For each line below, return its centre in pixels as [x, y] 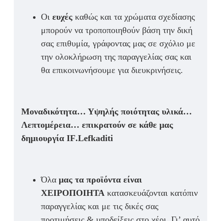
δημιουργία [44, 138]
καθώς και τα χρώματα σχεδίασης [135, 17]
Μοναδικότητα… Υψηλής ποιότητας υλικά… [107, 112]
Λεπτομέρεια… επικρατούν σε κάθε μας [97, 125]
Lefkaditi [95, 138]
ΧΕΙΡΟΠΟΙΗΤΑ [74, 193]
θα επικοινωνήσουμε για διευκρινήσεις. [112, 70]
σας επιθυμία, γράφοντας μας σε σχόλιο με [118, 44]
